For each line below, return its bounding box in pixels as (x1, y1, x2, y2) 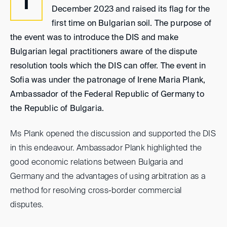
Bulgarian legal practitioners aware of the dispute (10, 48, 198, 56)
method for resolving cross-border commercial (10, 187, 182, 195)
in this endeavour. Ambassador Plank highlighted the (10, 144, 202, 153)
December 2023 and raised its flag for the (52, 5, 210, 14)
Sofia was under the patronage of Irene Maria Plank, (10, 76, 206, 85)
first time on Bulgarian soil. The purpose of (52, 19, 212, 28)
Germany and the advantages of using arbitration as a (10, 173, 206, 181)
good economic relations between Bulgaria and (10, 159, 183, 167)
